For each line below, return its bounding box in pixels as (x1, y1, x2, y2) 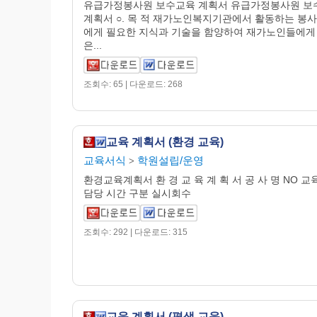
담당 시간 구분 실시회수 (83, 188, 191, 199)
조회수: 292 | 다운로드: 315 (83, 227, 188, 237)
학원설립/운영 (137, 154, 204, 166)
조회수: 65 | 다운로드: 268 (83, 79, 183, 89)
